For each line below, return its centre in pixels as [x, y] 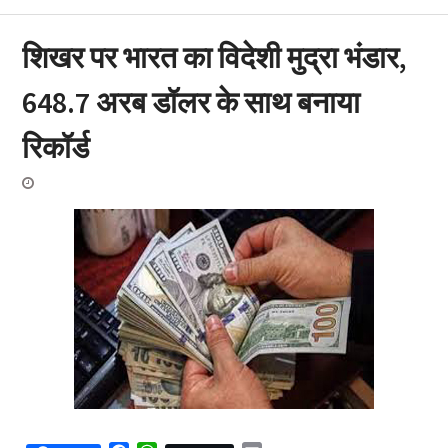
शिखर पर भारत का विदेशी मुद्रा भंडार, [214, 57]
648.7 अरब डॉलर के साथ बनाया [190, 102]
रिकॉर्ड [55, 147]
